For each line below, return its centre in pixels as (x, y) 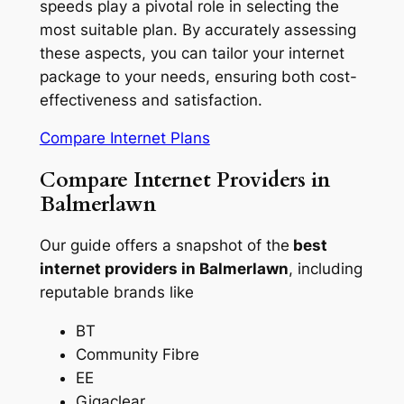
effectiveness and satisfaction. (151, 100)
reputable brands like (116, 292)
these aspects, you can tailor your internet (192, 53)
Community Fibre (137, 354)
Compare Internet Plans (124, 138)
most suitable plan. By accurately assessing (197, 29)
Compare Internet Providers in (184, 179)
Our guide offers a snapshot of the (164, 245)
